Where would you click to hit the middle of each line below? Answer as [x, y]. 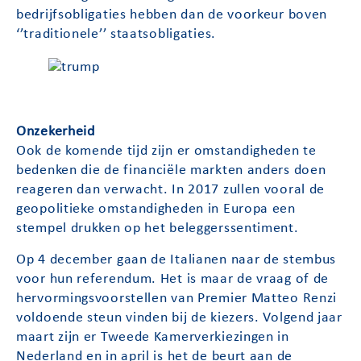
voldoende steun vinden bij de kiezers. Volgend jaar [179, 317]
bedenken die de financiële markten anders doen [171, 171]
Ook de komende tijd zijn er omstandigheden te [166, 151]
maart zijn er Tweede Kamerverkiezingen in [153, 337]
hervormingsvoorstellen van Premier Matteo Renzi [177, 298]
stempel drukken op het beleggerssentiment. [158, 229]
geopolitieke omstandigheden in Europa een [156, 210]
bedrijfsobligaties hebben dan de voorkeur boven [172, 15]
